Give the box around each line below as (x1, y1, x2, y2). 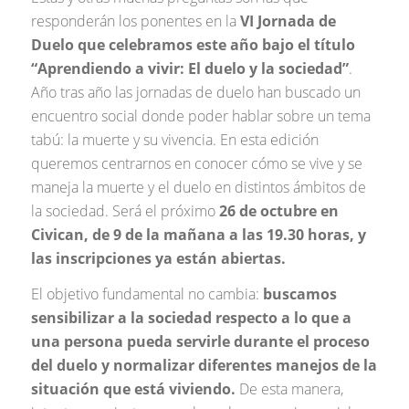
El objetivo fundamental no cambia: (30, 284, 263, 305)
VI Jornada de (239, 10, 336, 31)
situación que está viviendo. (30, 379, 236, 400)
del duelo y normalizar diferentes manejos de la (30, 355, 377, 376)
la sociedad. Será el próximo (30, 200, 219, 221)
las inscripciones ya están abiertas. (30, 247, 286, 268)
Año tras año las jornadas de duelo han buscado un (30, 81, 361, 102)
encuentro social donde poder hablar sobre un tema (30, 105, 371, 126)
